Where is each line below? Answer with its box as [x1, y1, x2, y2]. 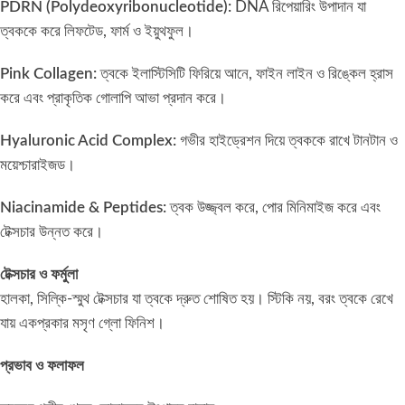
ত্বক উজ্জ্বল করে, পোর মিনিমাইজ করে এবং [166, 200, 381, 215]
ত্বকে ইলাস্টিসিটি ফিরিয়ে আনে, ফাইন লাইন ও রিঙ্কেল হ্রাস [97, 66, 393, 81]
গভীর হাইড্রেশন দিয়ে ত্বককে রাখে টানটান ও [176, 133, 398, 148]
